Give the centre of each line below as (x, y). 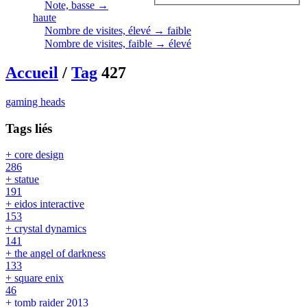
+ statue (22, 180)
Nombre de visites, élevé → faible (118, 30)
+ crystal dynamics (46, 229)
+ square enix (35, 278)
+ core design (35, 155)
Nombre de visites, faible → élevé (118, 44)
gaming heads (35, 101)
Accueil (32, 72)
